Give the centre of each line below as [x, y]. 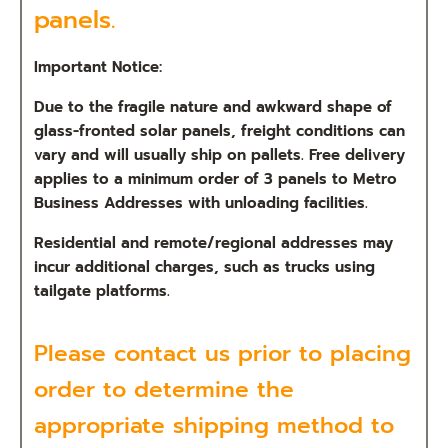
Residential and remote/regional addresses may [213, 242]
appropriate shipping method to [214, 424]
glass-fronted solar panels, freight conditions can [219, 130]
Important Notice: [98, 66]
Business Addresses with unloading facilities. [201, 202]
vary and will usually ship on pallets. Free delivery [219, 154]
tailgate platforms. [102, 290]
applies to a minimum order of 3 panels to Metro [215, 178]
